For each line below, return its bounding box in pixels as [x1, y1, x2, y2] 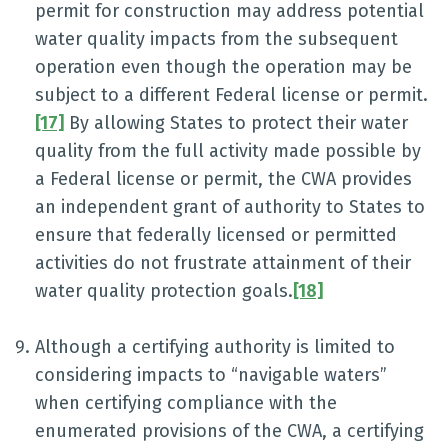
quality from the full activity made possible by [35, 140, 421, 162]
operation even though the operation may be [35, 56, 412, 78]
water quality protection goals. [35, 280, 293, 302]
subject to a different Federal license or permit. [35, 84, 428, 106]
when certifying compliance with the [35, 392, 337, 414]
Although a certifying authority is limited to [35, 336, 395, 358]
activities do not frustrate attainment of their [35, 252, 411, 274]
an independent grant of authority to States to [35, 196, 425, 218]
